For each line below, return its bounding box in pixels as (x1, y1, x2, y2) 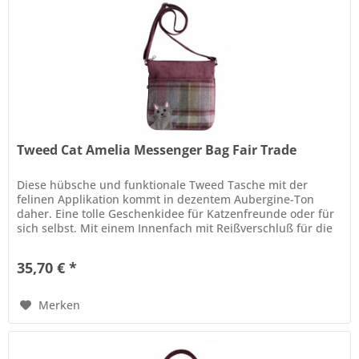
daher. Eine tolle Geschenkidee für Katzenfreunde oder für (17, 206, 335, 222)
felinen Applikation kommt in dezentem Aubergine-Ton (17, 192, 315, 208)
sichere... (17, 235, 67, 251)
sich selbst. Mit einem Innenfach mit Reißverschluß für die (17, 220, 333, 236)
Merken (38, 297, 81, 313)
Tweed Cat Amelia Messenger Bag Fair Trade (17, 141, 297, 159)
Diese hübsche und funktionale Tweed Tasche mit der (17, 177, 309, 193)
